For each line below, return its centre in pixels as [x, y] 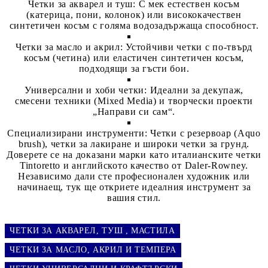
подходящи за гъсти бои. [134, 68]
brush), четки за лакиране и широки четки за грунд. [134, 144]
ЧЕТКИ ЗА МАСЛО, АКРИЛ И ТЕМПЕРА [93, 249]
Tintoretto [40, 165]
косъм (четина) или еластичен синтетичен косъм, [134, 57]
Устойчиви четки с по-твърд [188, 47]
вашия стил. [134, 197]
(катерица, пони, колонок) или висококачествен [134, 14]
